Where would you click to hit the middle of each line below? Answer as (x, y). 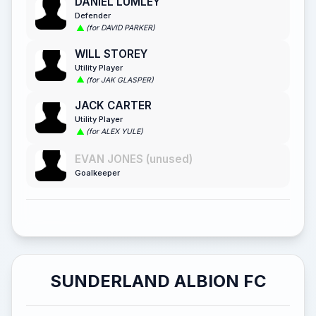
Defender (93, 15)
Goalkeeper (97, 172)
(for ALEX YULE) (115, 132)
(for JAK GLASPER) (120, 80)
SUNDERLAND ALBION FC (158, 281)
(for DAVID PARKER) (121, 28)
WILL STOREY (111, 54)
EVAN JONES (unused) (134, 159)
